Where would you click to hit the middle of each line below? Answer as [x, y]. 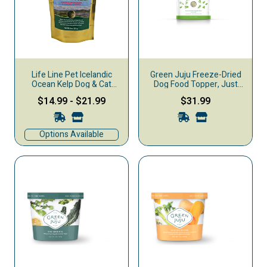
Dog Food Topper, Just [195, 84]
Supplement [72, 94]
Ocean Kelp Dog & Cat [72, 84]
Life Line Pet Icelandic [72, 75]
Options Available [72, 134]
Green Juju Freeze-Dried [195, 75]
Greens [195, 94]
